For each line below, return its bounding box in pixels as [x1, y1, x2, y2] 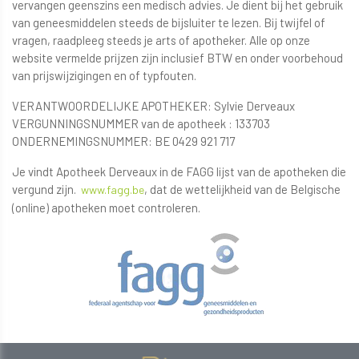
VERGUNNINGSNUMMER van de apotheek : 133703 [12, 116, 270, 131]
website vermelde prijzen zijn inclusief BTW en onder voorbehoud [12, 50, 343, 66]
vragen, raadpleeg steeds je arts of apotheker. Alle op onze [12, 33, 310, 48]
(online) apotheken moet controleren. [12, 200, 200, 216]
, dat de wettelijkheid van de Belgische [144, 182, 341, 197]
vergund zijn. [12, 182, 81, 197]
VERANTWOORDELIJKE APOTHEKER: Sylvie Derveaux [12, 99, 295, 114]
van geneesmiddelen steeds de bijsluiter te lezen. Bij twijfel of [12, 15, 325, 30]
